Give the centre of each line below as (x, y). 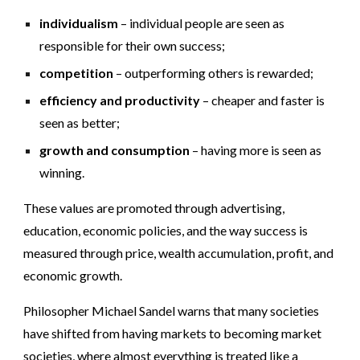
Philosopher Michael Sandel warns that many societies (172, 311)
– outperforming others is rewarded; (214, 73)
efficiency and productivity (120, 100)
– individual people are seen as (202, 23)
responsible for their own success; (133, 45)
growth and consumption (115, 150)
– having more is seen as (256, 150)
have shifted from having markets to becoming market (173, 333)
